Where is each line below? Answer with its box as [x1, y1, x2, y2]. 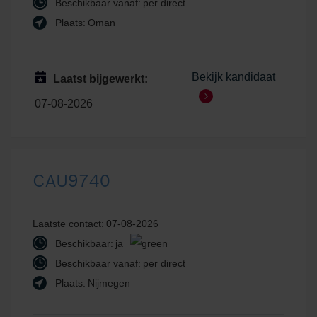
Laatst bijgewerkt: [52, 73, 148, 86]
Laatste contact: [33, 217, 104, 229]
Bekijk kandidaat [191, 71, 275, 83]
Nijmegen [88, 277, 130, 289]
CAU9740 [33, 169, 110, 192]
